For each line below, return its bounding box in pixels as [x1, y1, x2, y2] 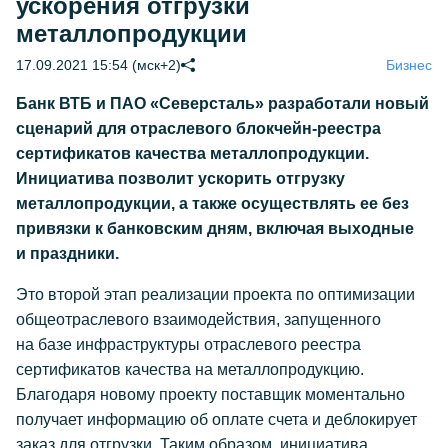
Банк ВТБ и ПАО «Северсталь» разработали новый [16, 95, 429, 112]
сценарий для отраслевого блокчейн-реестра [16, 120, 381, 137]
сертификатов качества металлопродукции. [16, 145, 369, 162]
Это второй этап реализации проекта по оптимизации [16, 286, 415, 303]
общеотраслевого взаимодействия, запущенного [16, 311, 381, 328]
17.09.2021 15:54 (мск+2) [16, 57, 181, 73]
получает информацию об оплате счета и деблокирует [16, 411, 417, 428]
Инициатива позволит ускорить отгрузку [16, 170, 345, 187]
